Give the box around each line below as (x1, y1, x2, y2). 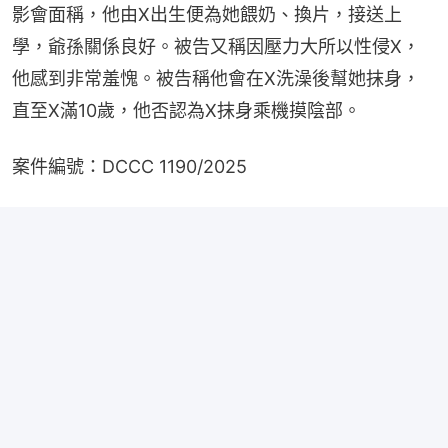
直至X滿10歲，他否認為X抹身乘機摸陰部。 (12, 100, 361, 122)
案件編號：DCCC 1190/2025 (12, 156, 247, 178)
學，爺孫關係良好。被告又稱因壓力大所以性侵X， (12, 36, 420, 58)
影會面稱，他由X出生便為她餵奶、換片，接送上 (12, 4, 402, 26)
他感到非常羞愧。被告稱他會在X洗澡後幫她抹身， (12, 68, 420, 90)
